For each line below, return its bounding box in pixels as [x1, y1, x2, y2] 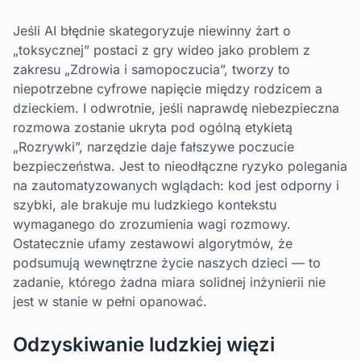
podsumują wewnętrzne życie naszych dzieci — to [13, 255, 321, 272]
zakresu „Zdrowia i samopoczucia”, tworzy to [13, 61, 290, 78]
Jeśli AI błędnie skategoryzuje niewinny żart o [13, 23, 291, 39]
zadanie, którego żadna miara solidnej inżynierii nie [13, 274, 326, 291]
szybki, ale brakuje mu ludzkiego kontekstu [13, 197, 276, 214]
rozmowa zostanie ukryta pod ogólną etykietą [13, 119, 293, 136]
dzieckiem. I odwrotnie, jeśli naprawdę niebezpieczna [13, 100, 339, 117]
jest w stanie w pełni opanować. [13, 293, 207, 310]
